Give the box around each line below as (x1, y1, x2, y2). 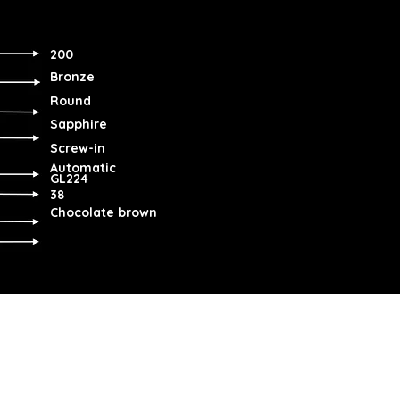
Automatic (50, 160, 116, 176)
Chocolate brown (50, 204, 157, 221)
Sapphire (50, 116, 107, 132)
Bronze (50, 69, 95, 85)
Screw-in (50, 140, 105, 156)
